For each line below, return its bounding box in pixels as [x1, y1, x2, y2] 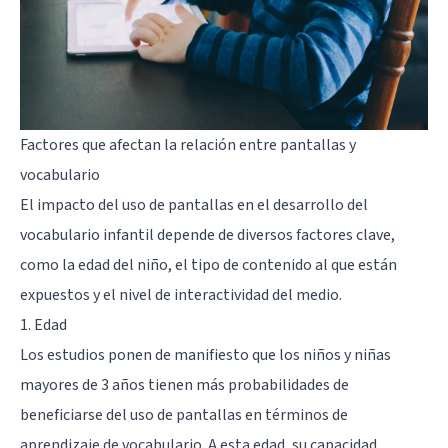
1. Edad [20, 314, 67, 337]
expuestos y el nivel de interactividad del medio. [20, 284, 342, 307]
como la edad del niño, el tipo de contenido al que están [20, 254, 397, 277]
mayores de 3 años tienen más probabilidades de [20, 374, 349, 397]
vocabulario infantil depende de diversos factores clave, [20, 224, 395, 247]
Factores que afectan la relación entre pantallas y [20, 134, 356, 157]
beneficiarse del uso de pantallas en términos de [20, 404, 348, 427]
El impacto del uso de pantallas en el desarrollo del [20, 194, 368, 217]
